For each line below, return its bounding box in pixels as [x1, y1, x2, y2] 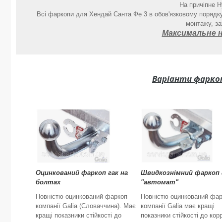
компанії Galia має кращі [141, 202, 215, 210]
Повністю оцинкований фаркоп [36, 192, 127, 200]
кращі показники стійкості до [36, 211, 121, 219]
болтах [36, 178, 60, 186]
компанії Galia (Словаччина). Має [36, 202, 136, 210]
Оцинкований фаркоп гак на [36, 168, 128, 176]
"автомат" [141, 178, 178, 186]
